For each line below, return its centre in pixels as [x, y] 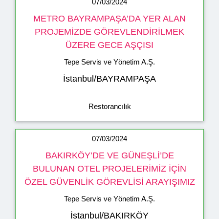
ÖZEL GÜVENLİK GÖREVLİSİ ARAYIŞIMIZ [109, 182]
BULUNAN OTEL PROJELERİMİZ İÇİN [109, 169]
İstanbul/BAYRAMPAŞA [109, 79]
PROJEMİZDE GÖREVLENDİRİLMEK [109, 32]
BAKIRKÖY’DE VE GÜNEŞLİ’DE [109, 156]
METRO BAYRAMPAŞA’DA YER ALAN [109, 19]
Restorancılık [109, 107]
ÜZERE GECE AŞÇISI [109, 45]
